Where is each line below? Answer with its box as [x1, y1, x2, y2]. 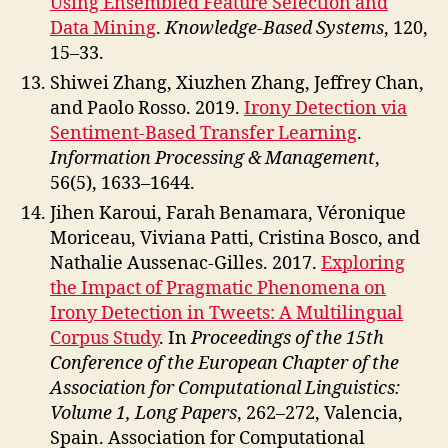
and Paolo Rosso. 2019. [50, 97, 244, 120]
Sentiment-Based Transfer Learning [50, 122, 357, 145]
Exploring [321, 252, 405, 275]
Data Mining [50, 17, 156, 40]
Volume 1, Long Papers [50, 402, 237, 425]
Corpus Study [50, 327, 159, 350]
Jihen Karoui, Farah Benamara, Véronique [50, 202, 406, 225]
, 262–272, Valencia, [237, 402, 403, 425]
